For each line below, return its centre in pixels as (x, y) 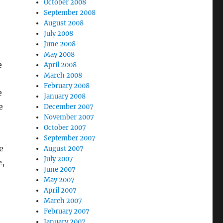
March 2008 (63, 75)
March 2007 (63, 201)
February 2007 (67, 211)
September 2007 (70, 138)
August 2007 (64, 149)
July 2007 (59, 159)
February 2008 (67, 86)
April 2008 (60, 65)
